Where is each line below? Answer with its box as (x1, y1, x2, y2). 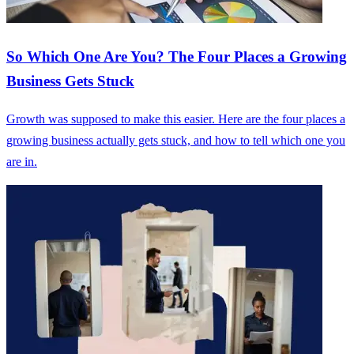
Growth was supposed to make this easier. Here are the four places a (6, 111, 345, 126)
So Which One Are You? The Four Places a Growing (6, 48, 347, 66)
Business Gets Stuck (6, 73, 134, 90)
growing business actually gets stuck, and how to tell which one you (6, 133, 345, 147)
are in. (6, 154, 37, 168)
